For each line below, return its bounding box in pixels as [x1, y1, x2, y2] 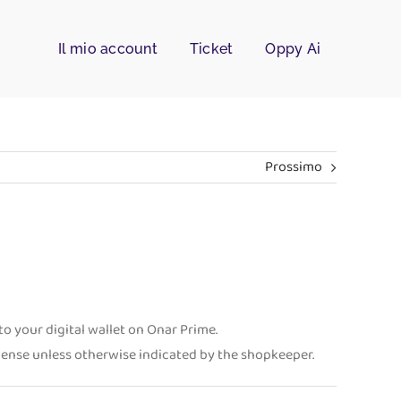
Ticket [189, 39, 234, 57]
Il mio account [57, 39, 158, 57]
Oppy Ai [265, 39, 321, 57]
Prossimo [265, 155, 322, 178]
